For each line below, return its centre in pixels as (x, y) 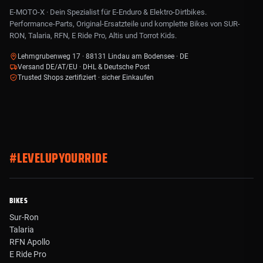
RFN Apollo (30, 242)
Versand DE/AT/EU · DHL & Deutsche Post (84, 67)
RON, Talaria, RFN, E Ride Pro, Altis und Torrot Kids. (93, 36)
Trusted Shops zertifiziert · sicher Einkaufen (86, 78)
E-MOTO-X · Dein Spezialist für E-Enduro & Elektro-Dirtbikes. (108, 12)
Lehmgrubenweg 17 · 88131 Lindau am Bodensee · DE (103, 57)
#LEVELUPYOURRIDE (59, 159)
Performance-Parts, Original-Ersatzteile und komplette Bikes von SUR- (125, 24)
